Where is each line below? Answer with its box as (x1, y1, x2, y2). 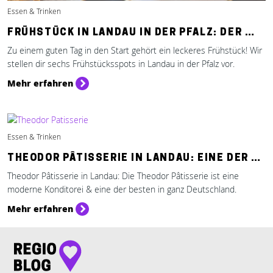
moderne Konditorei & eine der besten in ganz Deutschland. (7, 183, 236, 195)
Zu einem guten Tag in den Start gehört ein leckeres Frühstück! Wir (7, 44, 262, 56)
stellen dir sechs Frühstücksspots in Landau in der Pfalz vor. (7, 58, 235, 69)
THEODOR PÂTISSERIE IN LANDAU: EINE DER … (7, 154, 261, 163)
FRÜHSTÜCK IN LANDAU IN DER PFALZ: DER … (7, 28, 255, 38)
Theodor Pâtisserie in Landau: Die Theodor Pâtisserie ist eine (7, 170, 239, 182)
